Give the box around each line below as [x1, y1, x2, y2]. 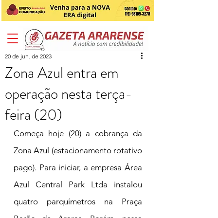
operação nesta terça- [5, 83, 132, 105]
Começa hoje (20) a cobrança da [14, 128, 142, 138]
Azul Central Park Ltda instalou [14, 180, 142, 189]
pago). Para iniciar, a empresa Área [14, 163, 142, 172]
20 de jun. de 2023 [5, 53, 52, 60]
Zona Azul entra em [5, 62, 119, 84]
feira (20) [5, 104, 62, 126]
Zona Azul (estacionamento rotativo [14, 145, 142, 155]
